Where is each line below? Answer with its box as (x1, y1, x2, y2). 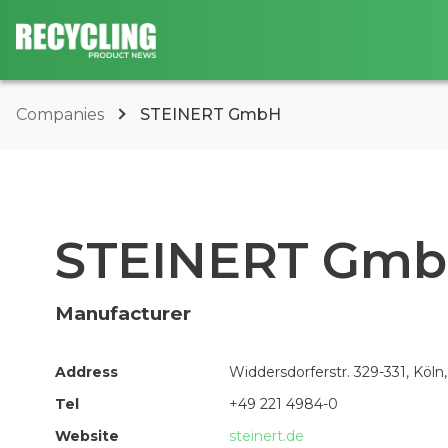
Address (55, 363, 118, 382)
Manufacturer (55, 302, 191, 326)
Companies (16, 105, 108, 124)
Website (55, 427, 119, 446)
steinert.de (229, 427, 304, 446)
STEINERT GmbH (140, 105, 281, 124)
